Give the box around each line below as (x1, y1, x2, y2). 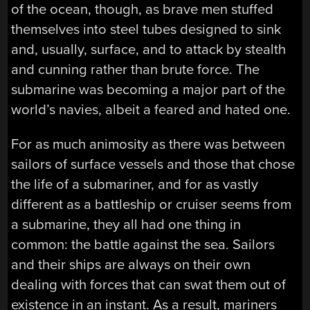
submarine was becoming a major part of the (11, 81, 286, 99)
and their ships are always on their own (11, 255, 251, 273)
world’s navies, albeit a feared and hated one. (11, 101, 291, 119)
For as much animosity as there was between (11, 135, 286, 153)
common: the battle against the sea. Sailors (11, 235, 275, 253)
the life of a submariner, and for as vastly (11, 175, 259, 193)
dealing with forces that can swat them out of (11, 275, 286, 293)
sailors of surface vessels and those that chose (11, 155, 295, 173)
